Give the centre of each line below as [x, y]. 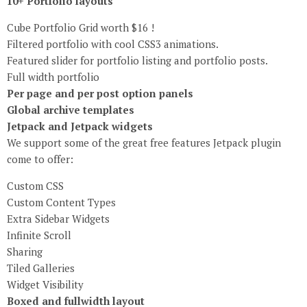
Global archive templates [71, 110]
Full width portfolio [53, 77]
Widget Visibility [45, 285]
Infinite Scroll [39, 235]
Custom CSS [35, 186]
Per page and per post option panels [100, 94]
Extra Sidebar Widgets [58, 219]
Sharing [25, 252]
